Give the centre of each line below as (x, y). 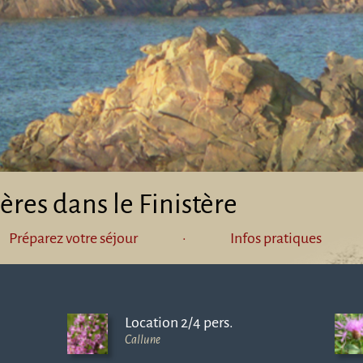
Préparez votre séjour (74, 238)
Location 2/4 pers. (179, 322)
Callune (142, 339)
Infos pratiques (275, 238)
